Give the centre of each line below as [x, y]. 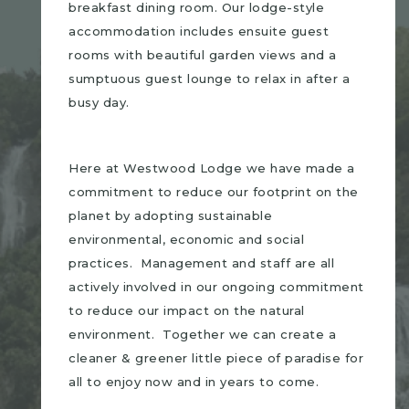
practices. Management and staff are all [201, 263]
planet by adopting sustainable [170, 215]
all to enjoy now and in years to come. [194, 382]
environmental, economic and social [186, 239]
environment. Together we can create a [202, 334]
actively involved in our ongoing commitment [216, 287]
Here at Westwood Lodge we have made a [212, 168]
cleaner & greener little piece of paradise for [216, 358]
